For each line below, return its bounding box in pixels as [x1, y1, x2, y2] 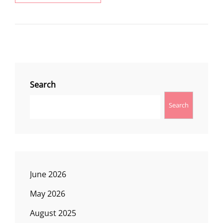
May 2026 [30, 188, 65, 199]
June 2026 [30, 168, 66, 180]
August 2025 [30, 207, 76, 219]
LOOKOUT [93, 9, 128, 19]
